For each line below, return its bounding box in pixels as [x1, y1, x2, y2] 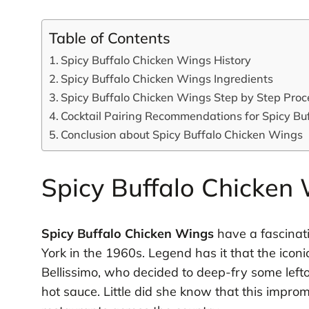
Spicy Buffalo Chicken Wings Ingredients [61, 71, 274, 86]
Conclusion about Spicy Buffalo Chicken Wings [61, 127, 303, 141]
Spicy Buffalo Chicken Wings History [61, 52, 252, 67]
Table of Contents [48, 28, 170, 47]
